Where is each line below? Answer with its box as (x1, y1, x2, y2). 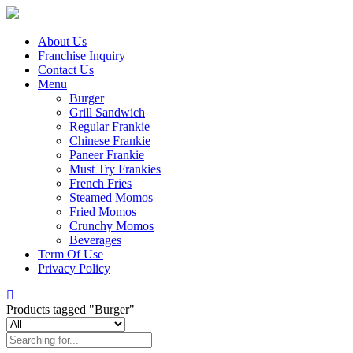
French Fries (69, 176, 132, 190)
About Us (38, 35, 87, 48)
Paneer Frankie (69, 148, 144, 162)
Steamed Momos (69, 191, 153, 204)
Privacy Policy (38, 262, 110, 275)
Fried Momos (69, 205, 136, 218)
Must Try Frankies (69, 162, 161, 176)
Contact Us (38, 63, 94, 76)
